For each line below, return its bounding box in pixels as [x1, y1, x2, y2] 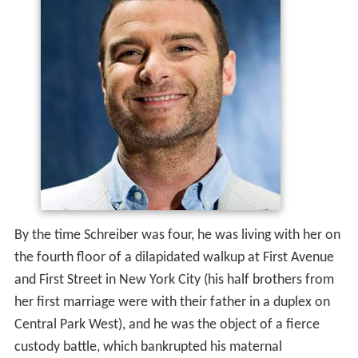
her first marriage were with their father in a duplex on [14, 295, 330, 311]
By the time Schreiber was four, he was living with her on [14, 228, 340, 244]
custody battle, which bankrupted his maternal [14, 340, 282, 356]
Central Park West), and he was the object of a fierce [14, 317, 320, 333]
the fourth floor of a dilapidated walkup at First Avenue [14, 250, 334, 266]
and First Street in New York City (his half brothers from [14, 272, 334, 288]
